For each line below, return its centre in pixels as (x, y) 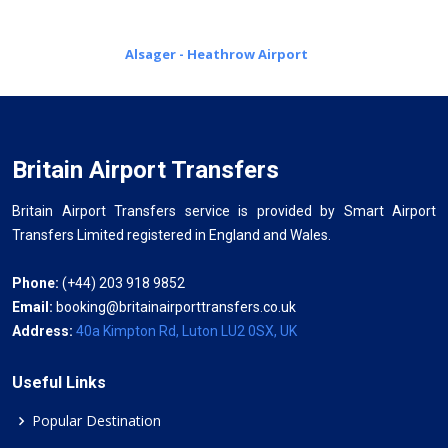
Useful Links (59, 382)
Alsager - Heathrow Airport (216, 53)
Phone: (35, 282)
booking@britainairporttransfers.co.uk (176, 306)
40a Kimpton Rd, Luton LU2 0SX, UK (186, 330)
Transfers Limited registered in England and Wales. (171, 234)
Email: (34, 306)
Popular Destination (96, 420)
